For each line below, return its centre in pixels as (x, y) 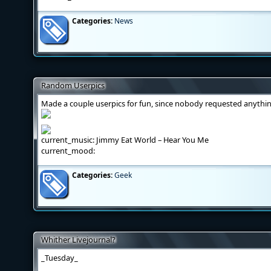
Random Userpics (73, 85)
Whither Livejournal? (78, 240)
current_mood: (68, 151)
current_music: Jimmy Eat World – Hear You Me (125, 140)
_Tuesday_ (60, 258)
